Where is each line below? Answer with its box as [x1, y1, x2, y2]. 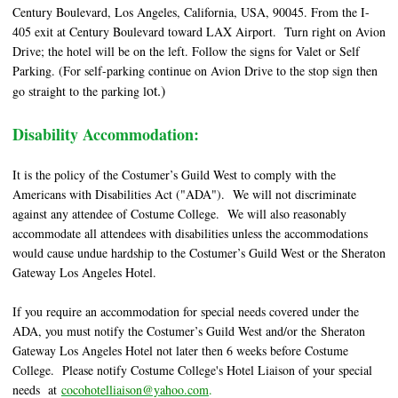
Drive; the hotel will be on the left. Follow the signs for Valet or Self [12, 43, 360, 60]
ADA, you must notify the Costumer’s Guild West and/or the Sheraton [12, 322, 365, 340]
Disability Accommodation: [12, 123, 199, 147]
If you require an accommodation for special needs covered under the [12, 303, 359, 321]
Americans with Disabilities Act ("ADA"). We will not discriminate [12, 186, 356, 203]
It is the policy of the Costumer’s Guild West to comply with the [12, 166, 336, 184]
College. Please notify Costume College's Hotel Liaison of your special [12, 362, 372, 379]
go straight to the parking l [12, 83, 147, 100]
